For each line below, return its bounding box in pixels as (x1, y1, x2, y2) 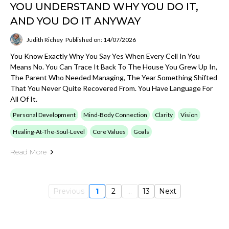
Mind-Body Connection (83, 111, 147, 119)
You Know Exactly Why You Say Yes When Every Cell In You (10, 52, 200, 60)
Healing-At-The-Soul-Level (13, 128, 85, 135)
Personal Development (13, 111, 76, 119)
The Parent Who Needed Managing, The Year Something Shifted (10, 73, 217, 82)
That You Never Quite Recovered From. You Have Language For (10, 84, 213, 93)
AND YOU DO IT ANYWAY (10, 15, 141, 27)
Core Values (93, 128, 126, 135)
